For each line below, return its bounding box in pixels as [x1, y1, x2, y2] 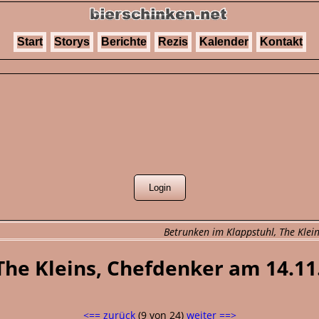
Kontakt [259, 36, 303, 48]
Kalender [199, 36, 249, 48]
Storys [53, 36, 90, 48]
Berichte [100, 36, 147, 48]
